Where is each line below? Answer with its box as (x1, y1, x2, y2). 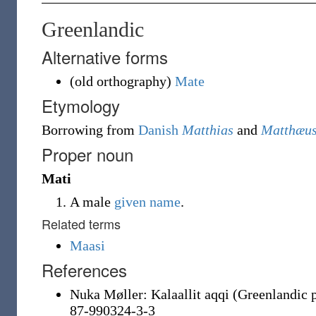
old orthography (75, 73, 166, 89)
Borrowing (42, 122, 103, 138)
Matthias (182, 122, 233, 138)
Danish (138, 122, 178, 138)
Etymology (42, 93, 120, 118)
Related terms (42, 214, 121, 233)
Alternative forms (42, 44, 168, 69)
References (42, 257, 127, 282)
